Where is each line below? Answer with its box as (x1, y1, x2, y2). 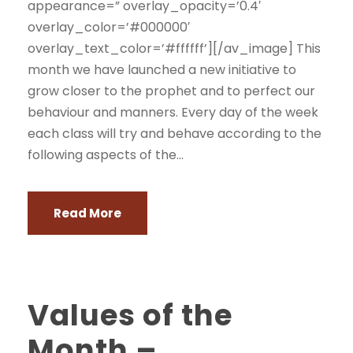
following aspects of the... (28, 146, 184, 164)
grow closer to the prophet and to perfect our (28, 82, 315, 100)
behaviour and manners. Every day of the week (28, 103, 318, 121)
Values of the (28, 295, 232, 336)
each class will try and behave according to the (28, 124, 321, 143)
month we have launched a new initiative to (28, 61, 296, 79)
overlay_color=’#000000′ (28, 18, 190, 36)
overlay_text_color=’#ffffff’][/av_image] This (28, 39, 321, 58)
